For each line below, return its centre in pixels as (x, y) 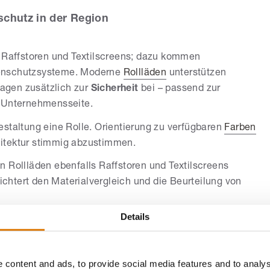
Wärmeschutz (74, 257)
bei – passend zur (179, 89)
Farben (240, 128)
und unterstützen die (155, 257)
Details (135, 216)
